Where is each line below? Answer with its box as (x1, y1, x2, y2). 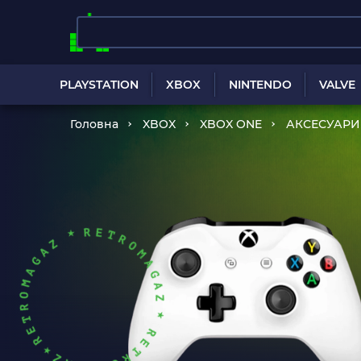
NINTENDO (228, 77, 292, 92)
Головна (70, 117, 118, 131)
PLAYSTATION (60, 77, 139, 92)
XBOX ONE (200, 117, 262, 131)
